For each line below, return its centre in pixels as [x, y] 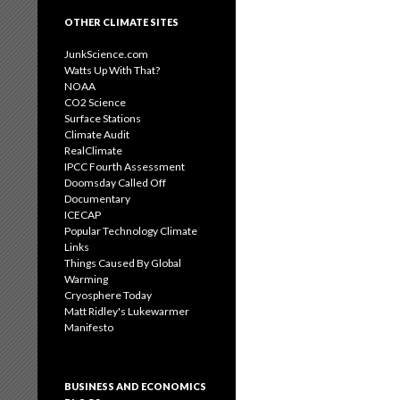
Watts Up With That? [112, 70]
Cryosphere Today [108, 295]
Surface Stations [103, 118]
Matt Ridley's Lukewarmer [127, 311]
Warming [86, 279]
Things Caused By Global [123, 263]
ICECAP [83, 215]
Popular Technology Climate [131, 231]
